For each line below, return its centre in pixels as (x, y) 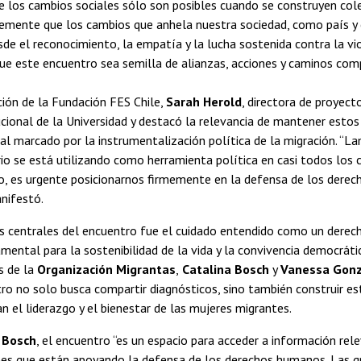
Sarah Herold (204, 101)
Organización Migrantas (106, 269)
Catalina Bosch (226, 269)
